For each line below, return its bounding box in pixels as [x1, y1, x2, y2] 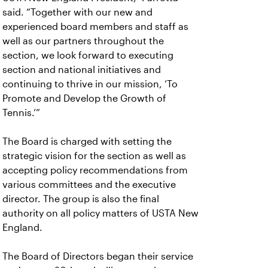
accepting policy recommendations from [2, 165, 188, 175]
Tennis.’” [2, 108, 40, 118]
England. [2, 223, 42, 233]
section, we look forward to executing [2, 50, 173, 60]
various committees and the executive [2, 179, 176, 190]
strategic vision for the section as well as [2, 151, 186, 161]
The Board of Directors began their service [2, 251, 193, 261]
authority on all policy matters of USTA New [2, 208, 199, 218]
